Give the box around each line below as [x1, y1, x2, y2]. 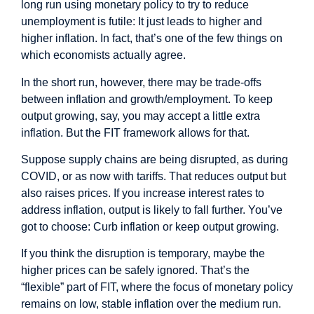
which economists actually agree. [21, 49, 186, 62]
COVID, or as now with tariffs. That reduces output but [21, 170, 286, 182]
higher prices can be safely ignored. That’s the [21, 264, 250, 277]
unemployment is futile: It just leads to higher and [21, 15, 262, 28]
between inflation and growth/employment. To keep [21, 93, 273, 105]
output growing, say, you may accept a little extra [21, 109, 260, 122]
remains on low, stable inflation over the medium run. [21, 298, 281, 310]
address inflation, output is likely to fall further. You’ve [21, 203, 282, 216]
